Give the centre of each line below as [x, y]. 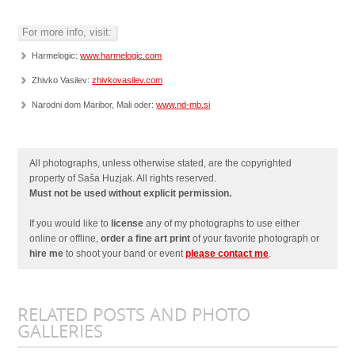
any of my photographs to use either [222, 224]
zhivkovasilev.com [128, 80]
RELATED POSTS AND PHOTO [134, 315]
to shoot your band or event [125, 254]
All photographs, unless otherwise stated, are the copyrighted [161, 164]
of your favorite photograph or [255, 239]
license [128, 224]
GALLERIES [61, 332]
